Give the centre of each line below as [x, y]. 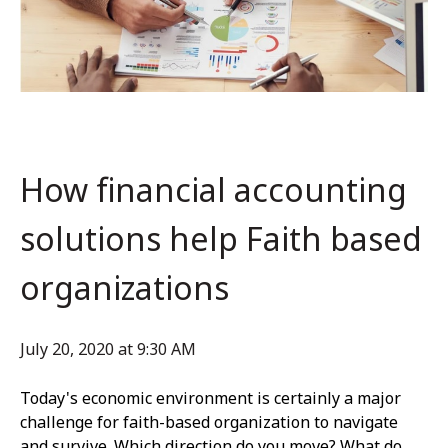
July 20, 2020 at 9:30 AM [108, 348]
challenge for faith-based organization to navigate [209, 421]
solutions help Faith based [221, 238]
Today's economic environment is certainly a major [210, 397]
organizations [124, 287]
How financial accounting [213, 189]
